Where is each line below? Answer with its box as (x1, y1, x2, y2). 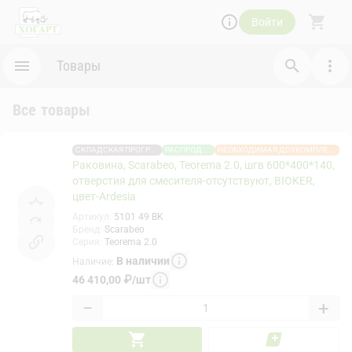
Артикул (72, 211, 109, 222)
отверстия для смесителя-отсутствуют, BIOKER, (72, 174, 315, 187)
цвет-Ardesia (72, 190, 136, 203)
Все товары (13, 101, 91, 119)
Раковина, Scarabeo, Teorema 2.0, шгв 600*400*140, (72, 159, 335, 171)
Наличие (72, 255, 112, 267)
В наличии (116, 254, 170, 267)
